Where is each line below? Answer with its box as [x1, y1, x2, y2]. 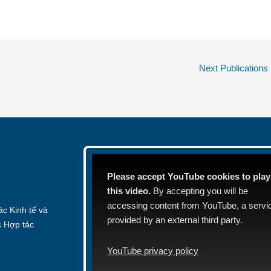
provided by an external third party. [107, 215, 243, 226]
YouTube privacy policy [107, 245, 199, 256]
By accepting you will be [151, 186, 249, 197]
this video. [107, 186, 151, 197]
